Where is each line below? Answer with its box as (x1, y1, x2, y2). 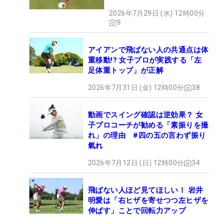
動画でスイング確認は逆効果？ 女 (88, 110, 203, 120)
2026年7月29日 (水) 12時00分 (109, 9, 205, 18)
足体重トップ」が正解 (88, 66, 163, 75)
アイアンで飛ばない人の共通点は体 (88, 45, 209, 55)
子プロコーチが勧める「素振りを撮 (88, 121, 209, 130)
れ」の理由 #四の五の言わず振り (88, 131, 206, 140)
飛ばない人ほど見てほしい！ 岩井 (88, 186, 203, 195)
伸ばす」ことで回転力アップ (88, 206, 186, 216)
